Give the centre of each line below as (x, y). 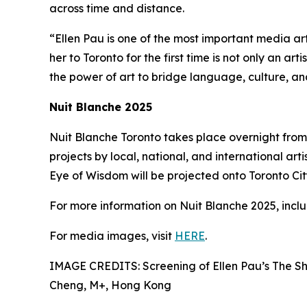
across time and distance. (117, 9)
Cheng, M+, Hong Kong (110, 285)
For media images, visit (112, 236)
